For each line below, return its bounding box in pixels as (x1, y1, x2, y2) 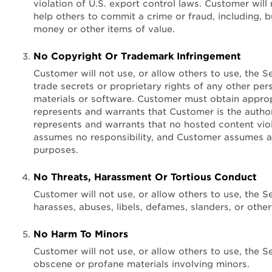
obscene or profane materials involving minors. (33, 259, 250, 269)
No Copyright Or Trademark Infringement (33, 50, 241, 62)
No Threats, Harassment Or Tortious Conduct (33, 171, 257, 183)
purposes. (33, 144, 78, 155)
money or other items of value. (33, 24, 175, 34)
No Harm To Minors (33, 228, 128, 240)
